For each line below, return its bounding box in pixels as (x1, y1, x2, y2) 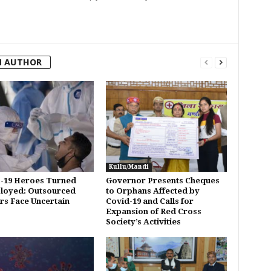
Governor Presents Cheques (105, 175, 220, 185)
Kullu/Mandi (108, 163, 149, 170)
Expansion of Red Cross (105, 206, 201, 216)
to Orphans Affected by (105, 186, 200, 195)
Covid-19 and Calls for (105, 196, 194, 206)
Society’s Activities (105, 217, 181, 226)
